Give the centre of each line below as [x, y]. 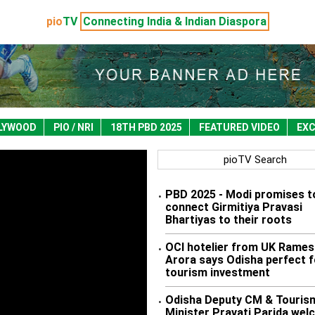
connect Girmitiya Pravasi [234, 207]
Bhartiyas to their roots [229, 220]
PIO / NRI [73, 127]
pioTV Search [255, 160]
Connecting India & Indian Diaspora [174, 21]
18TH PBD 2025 [146, 127]
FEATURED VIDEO [239, 127]
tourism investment [218, 272]
